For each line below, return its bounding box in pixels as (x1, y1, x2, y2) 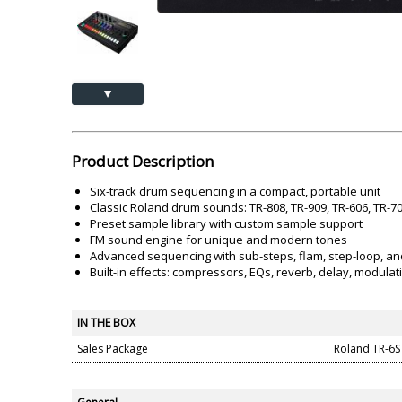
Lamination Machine (58, 4, 176, 20)
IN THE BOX (77, 315, 135, 330)
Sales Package (77, 341, 148, 356)
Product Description (72, 151, 214, 171)
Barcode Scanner (224, 4, 325, 20)
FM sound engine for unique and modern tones (90, 232, 347, 248)
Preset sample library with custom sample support (90, 215, 363, 232)
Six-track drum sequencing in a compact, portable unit (90, 183, 380, 199)
